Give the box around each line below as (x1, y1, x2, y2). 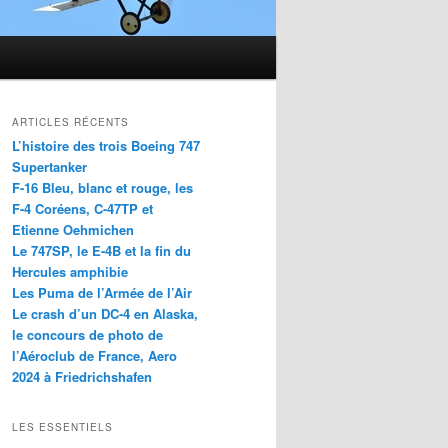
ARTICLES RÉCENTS (12, 115, 129, 130)
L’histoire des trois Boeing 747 (12, 136, 200, 156)
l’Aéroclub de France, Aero (12, 346, 177, 366)
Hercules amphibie (12, 262, 128, 282)
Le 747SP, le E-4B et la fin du (12, 241, 191, 261)
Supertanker (12, 157, 87, 177)
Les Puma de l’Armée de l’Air (12, 283, 192, 303)
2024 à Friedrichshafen (12, 367, 152, 387)
